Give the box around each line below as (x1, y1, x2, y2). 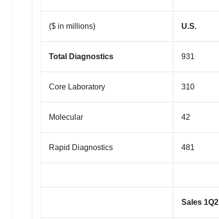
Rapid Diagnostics (49, 143, 113, 152)
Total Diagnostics (49, 52, 113, 61)
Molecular (49, 112, 83, 121)
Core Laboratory (49, 82, 105, 91)
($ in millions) (49, 22, 95, 30)
